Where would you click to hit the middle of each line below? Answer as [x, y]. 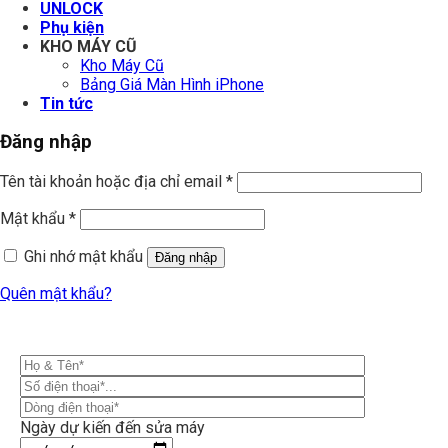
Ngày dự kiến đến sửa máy [112, 428]
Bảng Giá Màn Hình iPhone [172, 84]
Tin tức [66, 103]
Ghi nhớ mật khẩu [83, 257]
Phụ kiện [72, 27]
